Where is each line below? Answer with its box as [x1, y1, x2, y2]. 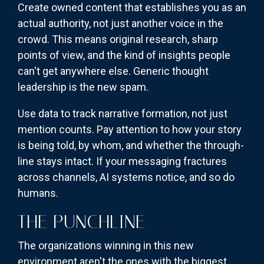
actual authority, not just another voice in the [18, 16, 223, 29]
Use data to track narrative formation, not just [18, 107, 227, 120]
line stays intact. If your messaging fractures [18, 154, 227, 167]
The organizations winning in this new [18, 239, 194, 252]
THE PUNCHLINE [18, 210, 145, 233]
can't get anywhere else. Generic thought [18, 64, 209, 77]
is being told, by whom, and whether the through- [18, 138, 244, 151]
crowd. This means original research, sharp [18, 32, 218, 45]
